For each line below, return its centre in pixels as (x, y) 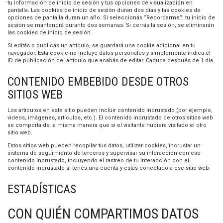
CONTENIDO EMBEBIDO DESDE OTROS (98, 82)
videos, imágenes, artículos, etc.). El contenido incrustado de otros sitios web (110, 118)
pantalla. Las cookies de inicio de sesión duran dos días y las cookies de (104, 10)
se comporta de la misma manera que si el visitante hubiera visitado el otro (107, 125)
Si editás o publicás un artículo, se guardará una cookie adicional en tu (102, 46)
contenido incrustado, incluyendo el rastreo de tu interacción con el (98, 161)
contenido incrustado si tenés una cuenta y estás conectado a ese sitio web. (109, 168)
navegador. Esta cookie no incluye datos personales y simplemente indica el (109, 53)
